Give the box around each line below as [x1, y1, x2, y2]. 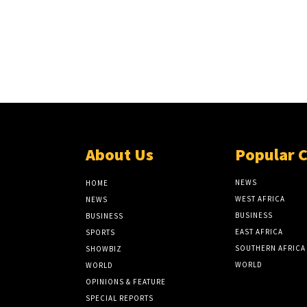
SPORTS [86, 227, 116, 237]
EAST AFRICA [234, 226, 283, 236]
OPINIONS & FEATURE [86, 276, 167, 286]
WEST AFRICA [234, 193, 285, 204]
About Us [86, 143, 154, 165]
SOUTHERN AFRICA [234, 243, 306, 253]
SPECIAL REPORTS [86, 293, 154, 303]
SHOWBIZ [86, 243, 123, 254]
